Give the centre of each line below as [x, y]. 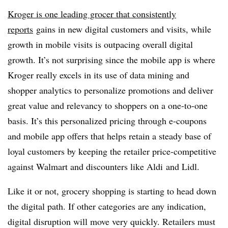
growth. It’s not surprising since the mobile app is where [111, 59]
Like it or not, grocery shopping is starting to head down [112, 191]
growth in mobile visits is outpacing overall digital [100, 44]
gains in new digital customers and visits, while [122, 29]
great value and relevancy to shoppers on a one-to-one [108, 105]
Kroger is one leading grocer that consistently [92, 13]
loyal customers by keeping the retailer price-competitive [112, 151]
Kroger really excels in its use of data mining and [98, 75]
